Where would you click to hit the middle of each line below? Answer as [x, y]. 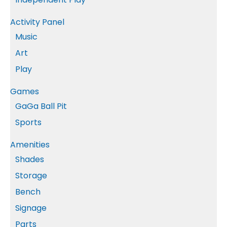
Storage [31, 176]
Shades [30, 159]
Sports [28, 122]
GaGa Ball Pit [41, 106]
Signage [31, 208]
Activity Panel [37, 22]
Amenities [30, 145]
